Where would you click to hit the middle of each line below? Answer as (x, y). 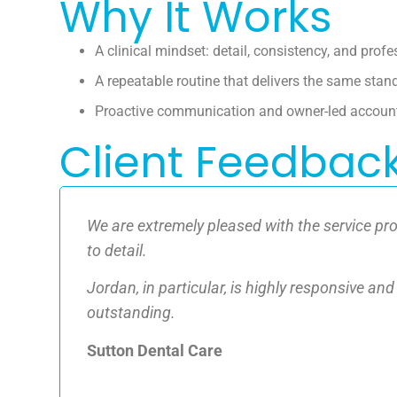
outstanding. (132, 313)
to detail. (117, 250)
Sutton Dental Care (155, 350)
